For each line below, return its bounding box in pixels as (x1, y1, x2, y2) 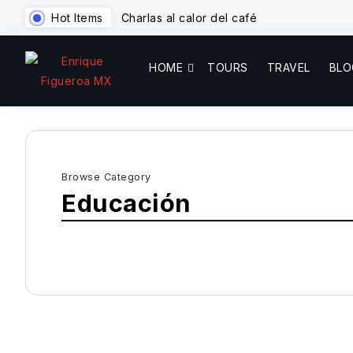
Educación (61, 188, 191, 217)
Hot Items (51, 11, 103, 24)
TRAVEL (266, 61, 310, 74)
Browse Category (61, 171, 151, 183)
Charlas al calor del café (121, 11, 257, 24)
